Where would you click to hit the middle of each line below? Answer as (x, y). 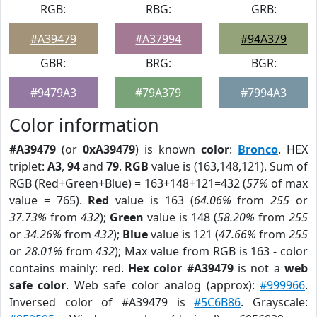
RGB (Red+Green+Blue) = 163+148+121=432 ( (128, 183)
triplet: (28, 166)
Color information (84, 125)
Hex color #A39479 (181, 268)
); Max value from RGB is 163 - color (212, 251)
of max (288, 183)
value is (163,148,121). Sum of (228, 166)
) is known (168, 149)
